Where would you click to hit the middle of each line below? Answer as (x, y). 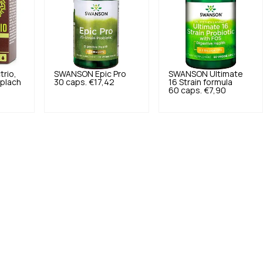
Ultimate (226, 74)
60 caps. (185, 90)
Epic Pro (111, 74)
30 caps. (71, 82)
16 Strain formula (200, 82)
